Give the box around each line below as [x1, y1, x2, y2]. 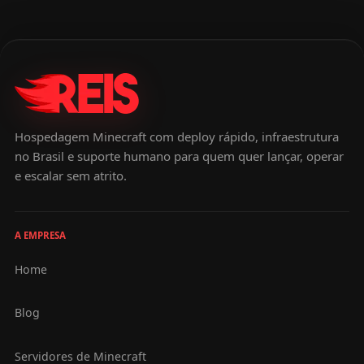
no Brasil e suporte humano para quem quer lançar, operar [14, 148, 344, 165]
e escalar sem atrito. [14, 167, 127, 184]
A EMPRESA [14, 228, 66, 241]
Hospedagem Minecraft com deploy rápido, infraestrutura [14, 128, 339, 145]
